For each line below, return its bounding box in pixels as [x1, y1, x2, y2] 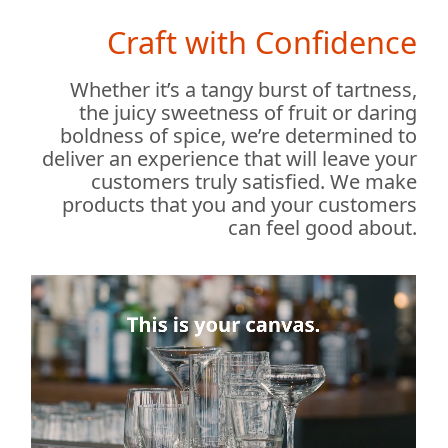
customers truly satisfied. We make [90, 167, 417, 195]
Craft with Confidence [106, 20, 417, 63]
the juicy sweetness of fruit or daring [78, 98, 417, 126]
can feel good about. [227, 213, 417, 241]
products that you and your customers [61, 190, 417, 218]
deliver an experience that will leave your [41, 144, 417, 172]
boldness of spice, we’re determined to [59, 121, 417, 149]
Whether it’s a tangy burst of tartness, [69, 75, 417, 103]
